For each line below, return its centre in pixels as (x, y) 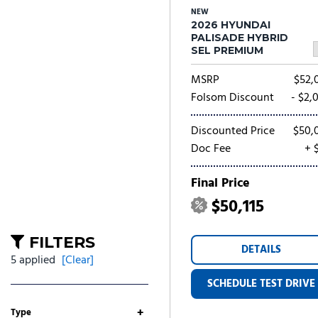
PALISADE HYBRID (240, 38)
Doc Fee (211, 149)
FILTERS (62, 242)
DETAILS (262, 250)
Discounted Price (233, 131)
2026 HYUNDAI (231, 25)
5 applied (33, 261)
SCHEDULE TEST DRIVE (262, 284)
